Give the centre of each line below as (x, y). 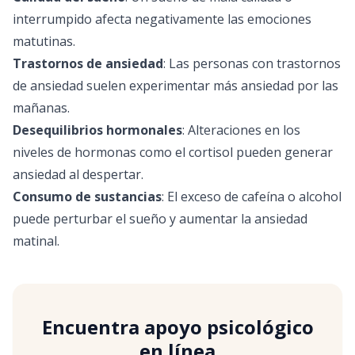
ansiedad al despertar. (78, 174)
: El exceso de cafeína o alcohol (252, 197)
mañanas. (41, 108)
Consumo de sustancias (87, 197)
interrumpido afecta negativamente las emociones (162, 19)
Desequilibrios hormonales (97, 130)
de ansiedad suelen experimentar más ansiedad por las (176, 86)
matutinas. (44, 41)
